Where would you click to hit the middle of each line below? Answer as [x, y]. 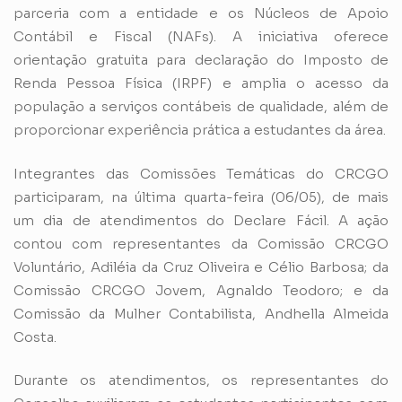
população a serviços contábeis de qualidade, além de [201, 107]
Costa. [35, 336]
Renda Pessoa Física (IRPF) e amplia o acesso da [201, 83]
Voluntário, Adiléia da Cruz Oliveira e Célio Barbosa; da [201, 267]
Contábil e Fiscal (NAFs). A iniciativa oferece [201, 37]
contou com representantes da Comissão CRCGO [201, 243]
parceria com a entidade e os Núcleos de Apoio [201, 13]
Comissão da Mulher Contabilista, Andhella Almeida [201, 313]
